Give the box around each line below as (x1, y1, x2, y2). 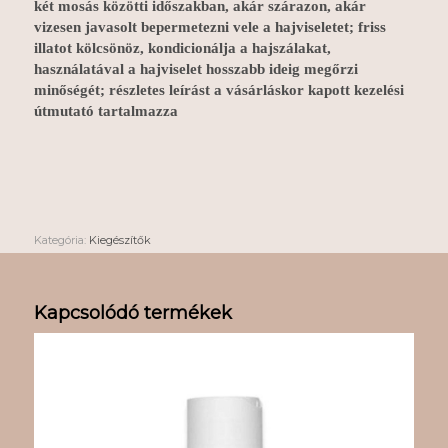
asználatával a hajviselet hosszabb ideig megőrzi (41, 60, 358, 77)
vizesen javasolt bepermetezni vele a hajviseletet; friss (33, 18, 386, 35)
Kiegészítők (88, 233, 151, 248)
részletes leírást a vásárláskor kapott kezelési (108, 81, 404, 98)
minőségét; (33, 81, 109, 98)
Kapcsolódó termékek (33, 302, 232, 325)
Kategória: (33, 233, 89, 248)
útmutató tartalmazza (33, 102, 178, 119)
